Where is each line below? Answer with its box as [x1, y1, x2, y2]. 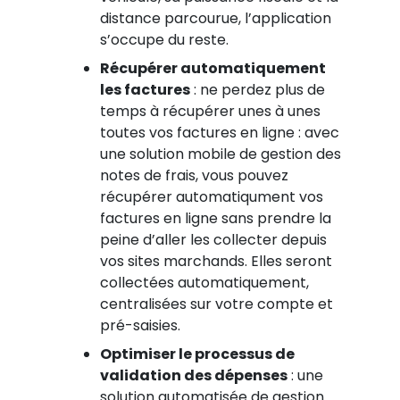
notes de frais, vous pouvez [99, 165, 288, 186]
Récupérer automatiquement [99, 58, 326, 79]
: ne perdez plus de [189, 79, 325, 100]
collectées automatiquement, [99, 272, 309, 293]
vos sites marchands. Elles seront [99, 251, 332, 271]
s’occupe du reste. [99, 29, 229, 50]
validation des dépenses [99, 365, 287, 386]
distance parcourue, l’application [99, 8, 331, 29]
